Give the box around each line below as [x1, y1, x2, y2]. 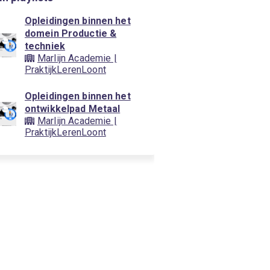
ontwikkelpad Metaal [24, 103, 121, 115]
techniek [24, 40, 65, 52]
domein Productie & [24, 28, 117, 39]
